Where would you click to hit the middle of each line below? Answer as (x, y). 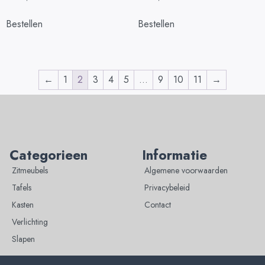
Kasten (23, 205)
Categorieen (49, 155)
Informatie (174, 155)
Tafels (22, 188)
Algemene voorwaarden (186, 171)
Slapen (23, 239)
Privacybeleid (167, 188)
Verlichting (30, 222)
